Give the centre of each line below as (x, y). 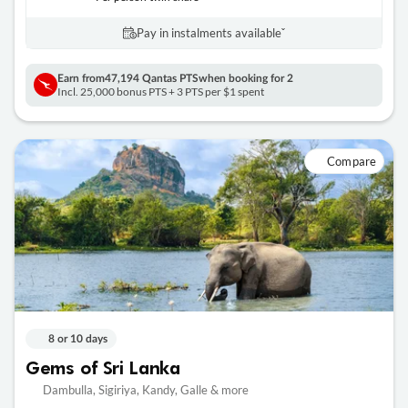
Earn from (81, 78)
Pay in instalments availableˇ (211, 32)
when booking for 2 (246, 78)
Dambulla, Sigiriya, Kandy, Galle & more (145, 389)
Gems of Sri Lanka (103, 367)
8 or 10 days (78, 338)
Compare (352, 161)
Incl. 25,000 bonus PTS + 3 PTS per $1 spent (161, 91)
